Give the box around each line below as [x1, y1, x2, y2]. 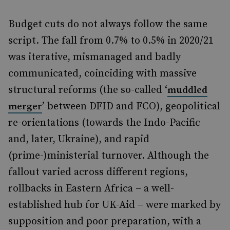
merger [8, 101, 42, 112]
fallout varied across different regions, [8, 166, 188, 179]
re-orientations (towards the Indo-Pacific [8, 117, 200, 129]
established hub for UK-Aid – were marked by [8, 199, 221, 212]
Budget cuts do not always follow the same [8, 18, 207, 31]
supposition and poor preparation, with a [8, 215, 201, 228]
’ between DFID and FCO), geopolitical [42, 100, 220, 113]
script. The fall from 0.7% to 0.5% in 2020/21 [8, 34, 214, 47]
